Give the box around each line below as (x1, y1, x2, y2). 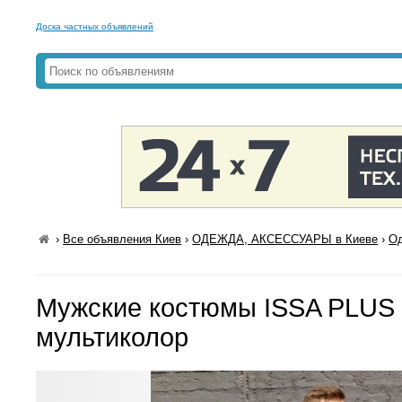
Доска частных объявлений (36, 22, 153, 31)
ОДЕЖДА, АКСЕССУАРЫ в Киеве (192, 232, 379, 246)
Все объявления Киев (63, 232, 182, 246)
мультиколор (36, 323, 188, 352)
